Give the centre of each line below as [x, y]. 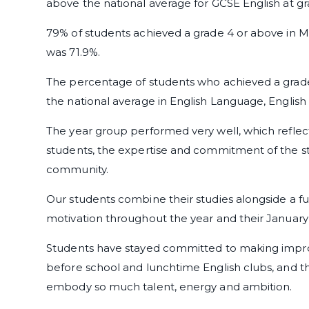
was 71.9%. [73, 52]
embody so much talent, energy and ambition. [169, 287]
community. [77, 170]
